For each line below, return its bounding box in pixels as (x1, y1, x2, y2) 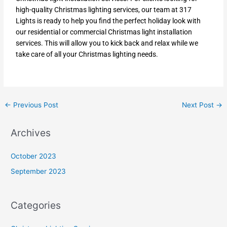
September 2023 (11, 167, 66, 176)
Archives (11, 126, 51, 139)
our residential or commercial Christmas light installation (16, 28, 193, 36)
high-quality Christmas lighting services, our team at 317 (16, 6, 192, 14)
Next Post (181, 101, 216, 109)
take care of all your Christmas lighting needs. (16, 50, 159, 59)
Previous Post (11, 101, 59, 109)
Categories (11, 199, 61, 211)
